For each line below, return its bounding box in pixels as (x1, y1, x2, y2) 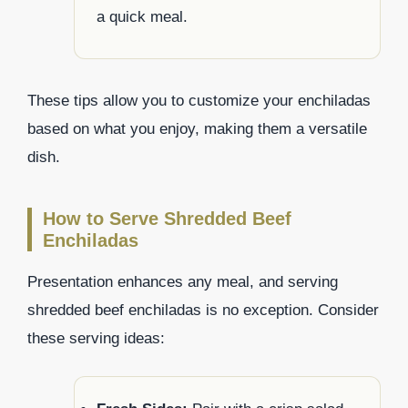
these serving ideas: (27, 330, 165, 348)
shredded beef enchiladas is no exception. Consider (27, 301, 379, 320)
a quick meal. (97, 8, 188, 26)
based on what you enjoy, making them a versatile (27, 120, 367, 138)
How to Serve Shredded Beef (43, 209, 291, 229)
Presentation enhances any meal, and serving (27, 273, 338, 291)
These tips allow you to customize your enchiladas (27, 92, 371, 110)
